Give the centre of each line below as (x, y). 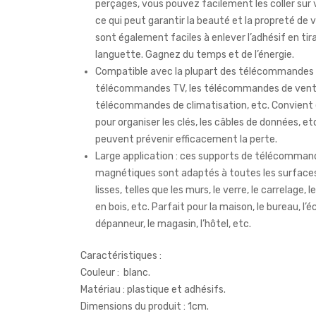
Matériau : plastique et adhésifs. (153, 290)
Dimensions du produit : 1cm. (145, 307)
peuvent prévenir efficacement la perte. (186, 140)
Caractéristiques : (121, 256)
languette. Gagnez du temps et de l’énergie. (195, 55)
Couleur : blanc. (115, 273)
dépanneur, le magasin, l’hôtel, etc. (173, 224)
